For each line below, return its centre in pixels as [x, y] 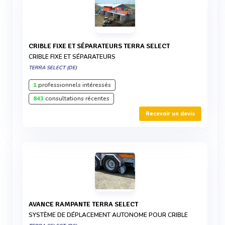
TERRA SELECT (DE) [53, 68]
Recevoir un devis [170, 114]
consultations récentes [77, 98]
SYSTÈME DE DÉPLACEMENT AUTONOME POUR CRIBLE [108, 215]
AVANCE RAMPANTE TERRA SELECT [85, 204]
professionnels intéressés [74, 85]
